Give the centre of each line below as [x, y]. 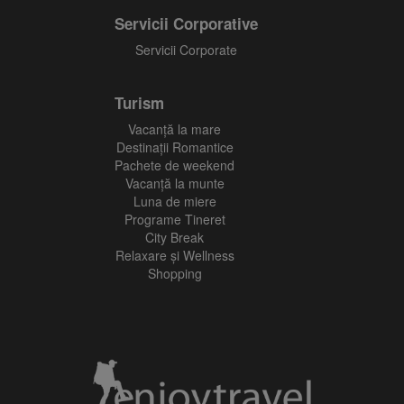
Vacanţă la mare [174, 129]
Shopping [174, 273]
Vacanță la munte [174, 183]
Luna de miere [174, 201]
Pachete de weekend [174, 165]
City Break [174, 237]
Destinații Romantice [174, 147]
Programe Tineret [174, 219]
